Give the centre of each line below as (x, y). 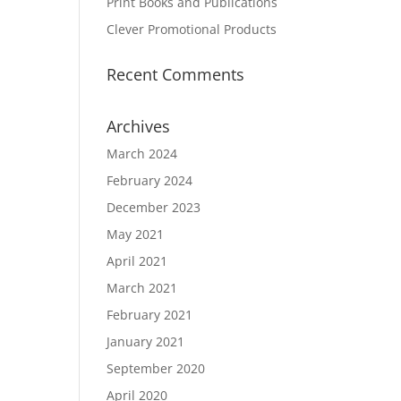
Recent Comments (176, 74)
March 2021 (142, 287)
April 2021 (137, 260)
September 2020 (156, 368)
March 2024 (142, 153)
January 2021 (146, 341)
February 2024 (150, 180)
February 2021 (150, 314)
